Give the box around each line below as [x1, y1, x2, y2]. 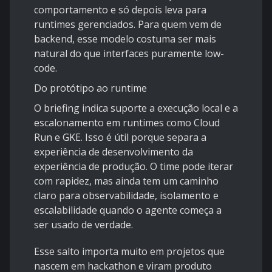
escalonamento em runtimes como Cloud [34, 116, 220, 130]
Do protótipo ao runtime [34, 81, 147, 95]
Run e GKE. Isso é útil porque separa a [34, 131, 206, 144]
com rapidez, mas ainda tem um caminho [34, 174, 219, 188]
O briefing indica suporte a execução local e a [34, 101, 238, 115]
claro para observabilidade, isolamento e [34, 189, 219, 203]
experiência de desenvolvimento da [34, 145, 193, 159]
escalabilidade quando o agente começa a [34, 203, 222, 217]
